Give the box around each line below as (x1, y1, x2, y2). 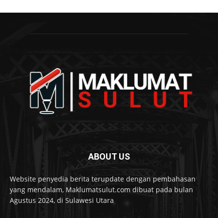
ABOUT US (88, 151, 130, 162)
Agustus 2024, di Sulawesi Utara (10, 195, 114, 205)
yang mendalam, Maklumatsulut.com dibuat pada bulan (10, 184, 193, 194)
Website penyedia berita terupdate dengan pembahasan (10, 174, 196, 183)
